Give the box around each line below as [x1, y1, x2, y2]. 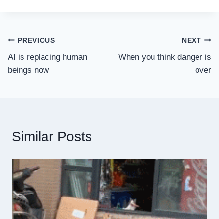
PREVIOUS [18, 36, 55, 44]
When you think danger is [118, 52, 211, 62]
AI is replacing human [8, 52, 87, 62]
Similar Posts [12, 129, 92, 145]
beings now [8, 66, 49, 75]
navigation [7, 55, 71, 71]
